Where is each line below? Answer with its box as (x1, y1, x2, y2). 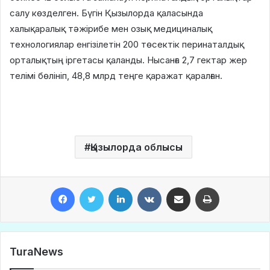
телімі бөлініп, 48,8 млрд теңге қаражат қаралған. (10, 69, 222, 81)
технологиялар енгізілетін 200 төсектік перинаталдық (10, 38, 244, 50)
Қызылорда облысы (90, 140, 183, 153)
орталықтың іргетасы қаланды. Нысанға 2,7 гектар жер (10, 54, 247, 66)
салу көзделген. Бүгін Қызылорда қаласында (10, 7, 203, 19)
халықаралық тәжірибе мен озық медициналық (10, 22, 212, 34)
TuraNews (10, 245, 63, 258)
